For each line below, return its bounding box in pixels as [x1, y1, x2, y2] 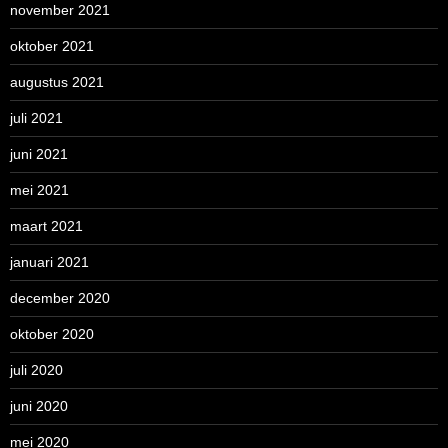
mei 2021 [10, 182, 69, 198]
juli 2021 [10, 110, 63, 126]
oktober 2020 [10, 326, 94, 342]
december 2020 [10, 290, 110, 306]
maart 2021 [10, 218, 83, 234]
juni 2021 [10, 146, 68, 162]
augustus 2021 [10, 74, 104, 90]
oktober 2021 [10, 38, 94, 54]
